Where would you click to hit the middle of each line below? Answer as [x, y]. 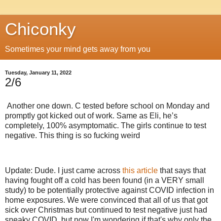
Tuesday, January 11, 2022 [38, 73]
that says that [183, 171]
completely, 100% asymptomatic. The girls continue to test [106, 125]
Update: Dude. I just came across [64, 171]
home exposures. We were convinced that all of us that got [106, 200]
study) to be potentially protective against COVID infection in [110, 190]
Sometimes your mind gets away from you [78, 49]
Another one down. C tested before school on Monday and [107, 106]
